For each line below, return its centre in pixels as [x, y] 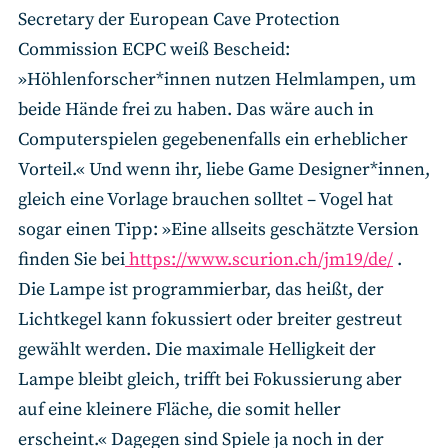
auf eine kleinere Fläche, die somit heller [179, 410]
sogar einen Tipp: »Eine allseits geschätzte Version [218, 230]
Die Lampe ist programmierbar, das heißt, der [201, 290]
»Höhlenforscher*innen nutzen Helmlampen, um [217, 80]
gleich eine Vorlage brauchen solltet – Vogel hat [205, 200]
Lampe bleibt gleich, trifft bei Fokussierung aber [210, 380]
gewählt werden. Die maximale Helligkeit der [197, 350]
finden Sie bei [71, 260]
